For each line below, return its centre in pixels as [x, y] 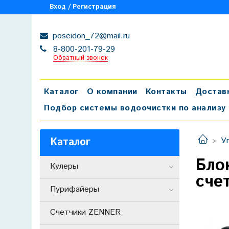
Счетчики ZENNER [85, 213]
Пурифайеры [75, 190]
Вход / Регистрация [83, 7]
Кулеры [64, 167]
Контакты [166, 91]
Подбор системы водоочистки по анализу [135, 108]
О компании [112, 91]
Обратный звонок [80, 58]
